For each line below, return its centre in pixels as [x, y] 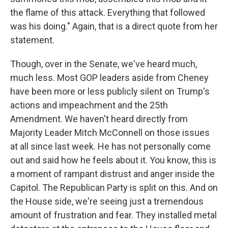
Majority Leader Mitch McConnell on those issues [110, 133]
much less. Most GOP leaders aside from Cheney [109, 78]
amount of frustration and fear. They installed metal [113, 215]
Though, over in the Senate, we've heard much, [104, 64]
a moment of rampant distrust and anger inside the [112, 174]
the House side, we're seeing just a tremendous [107, 201]
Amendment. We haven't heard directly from [99, 119]
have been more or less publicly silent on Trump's [110, 91]
